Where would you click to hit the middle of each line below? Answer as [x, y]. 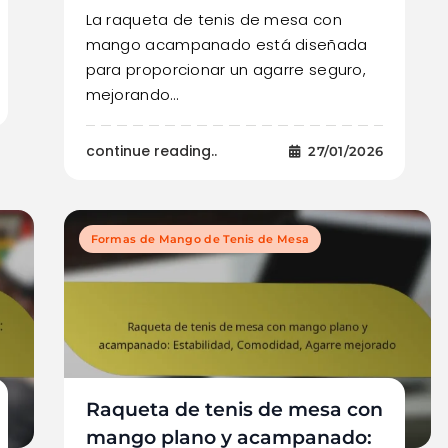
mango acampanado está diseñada [226, 44]
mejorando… [132, 94]
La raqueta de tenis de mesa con [213, 19]
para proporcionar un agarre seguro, [226, 69]
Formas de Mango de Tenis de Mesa [200, 238]
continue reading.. [151, 150]
